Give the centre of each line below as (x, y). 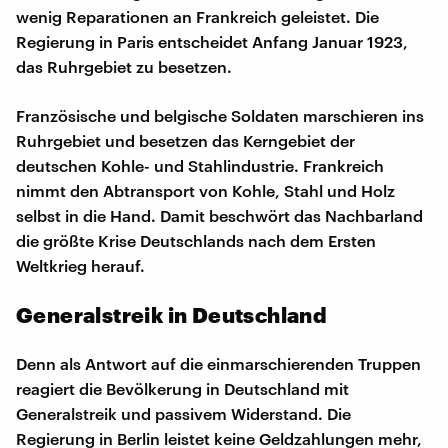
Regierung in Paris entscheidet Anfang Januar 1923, (212, 41)
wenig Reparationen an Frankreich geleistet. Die (197, 16)
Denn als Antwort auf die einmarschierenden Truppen (218, 363)
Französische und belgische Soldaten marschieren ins (220, 115)
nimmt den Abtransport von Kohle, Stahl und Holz (205, 190)
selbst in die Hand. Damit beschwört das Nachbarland (219, 215)
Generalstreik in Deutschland (172, 314)
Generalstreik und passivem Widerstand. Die (183, 413)
